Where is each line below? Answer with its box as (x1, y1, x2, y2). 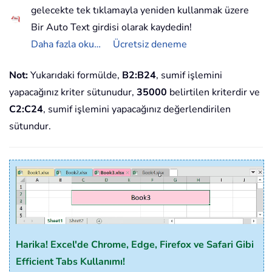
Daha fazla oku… (31, 37, 101, 51)
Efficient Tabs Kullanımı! (16, 255, 125, 269)
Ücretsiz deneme (113, 37, 187, 51)
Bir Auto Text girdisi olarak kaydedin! (31, 20, 192, 34)
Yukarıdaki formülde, (28, 68, 122, 82)
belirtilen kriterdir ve (169, 85, 260, 99)
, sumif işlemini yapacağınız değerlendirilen (43, 102, 231, 116)
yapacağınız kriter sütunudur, (9, 85, 137, 99)
